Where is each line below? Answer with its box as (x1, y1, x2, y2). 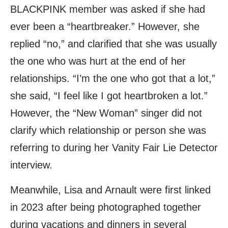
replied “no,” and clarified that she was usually (10, 38, 217, 49)
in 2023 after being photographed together (10, 201, 201, 213)
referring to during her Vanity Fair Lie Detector (10, 141, 218, 153)
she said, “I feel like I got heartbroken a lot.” (10, 90, 208, 101)
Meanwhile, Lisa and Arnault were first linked (10, 184, 211, 195)
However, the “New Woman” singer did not (10, 107, 202, 119)
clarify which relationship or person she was (10, 124, 206, 136)
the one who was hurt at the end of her (10, 55, 186, 67)
